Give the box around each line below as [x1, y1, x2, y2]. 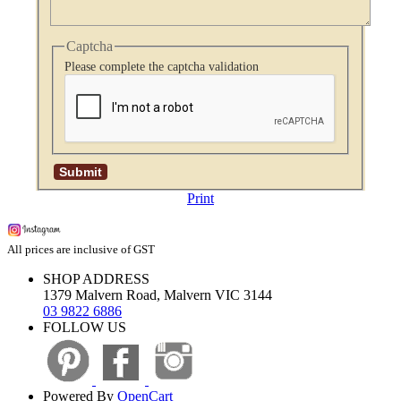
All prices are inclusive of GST [7, 243, 155, 257]
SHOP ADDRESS [43, 271, 149, 287]
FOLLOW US [43, 320, 126, 336]
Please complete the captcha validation [64, 60, 259, 74]
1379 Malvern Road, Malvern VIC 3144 [43, 287, 272, 303]
